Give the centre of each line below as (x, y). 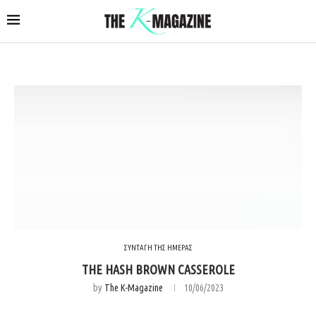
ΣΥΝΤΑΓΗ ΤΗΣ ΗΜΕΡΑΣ (158, 247)
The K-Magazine (133, 287)
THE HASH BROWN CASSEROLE (158, 269)
